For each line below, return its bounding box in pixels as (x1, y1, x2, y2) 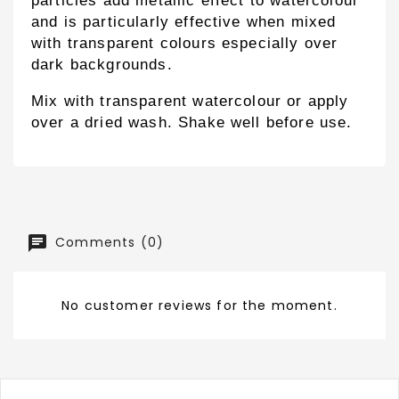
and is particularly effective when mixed (31, 13, 337, 31)
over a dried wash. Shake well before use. (31, 114, 353, 132)
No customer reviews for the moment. (61, 297, 338, 315)
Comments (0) (51, 233, 165, 252)
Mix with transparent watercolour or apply (31, 93, 349, 110)
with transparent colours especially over (31, 35, 338, 53)
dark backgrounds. (31, 56, 173, 74)
